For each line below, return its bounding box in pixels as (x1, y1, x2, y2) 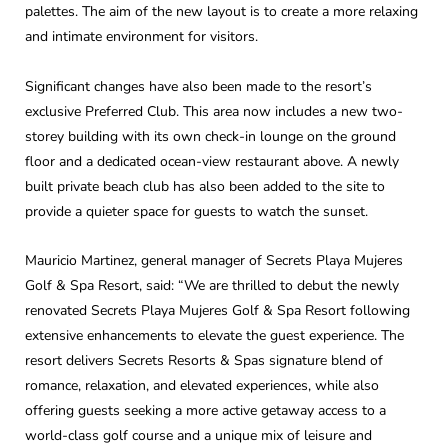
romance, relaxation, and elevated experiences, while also (25, 376, 379, 396)
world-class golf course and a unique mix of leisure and (25, 426, 372, 446)
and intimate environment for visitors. (25, 27, 258, 47)
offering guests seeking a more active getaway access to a (25, 401, 386, 421)
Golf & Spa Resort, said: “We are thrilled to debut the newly (25, 276, 399, 296)
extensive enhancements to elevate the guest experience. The (25, 326, 404, 346)
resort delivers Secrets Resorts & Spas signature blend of (25, 351, 383, 371)
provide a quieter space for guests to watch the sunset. (25, 201, 368, 221)
